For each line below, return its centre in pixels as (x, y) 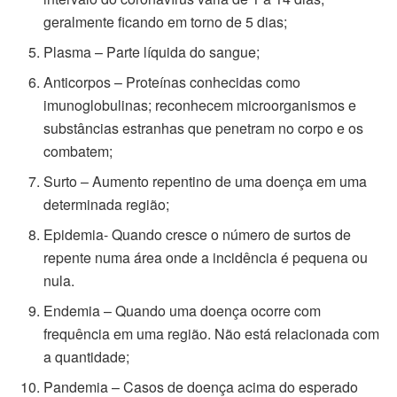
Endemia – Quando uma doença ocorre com (183, 310)
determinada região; (107, 204)
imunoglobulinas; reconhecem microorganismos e (200, 105)
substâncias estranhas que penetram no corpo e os (204, 128)
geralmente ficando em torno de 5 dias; (166, 21)
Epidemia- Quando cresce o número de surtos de (198, 234)
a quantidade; (87, 356)
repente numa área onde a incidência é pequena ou (206, 257)
